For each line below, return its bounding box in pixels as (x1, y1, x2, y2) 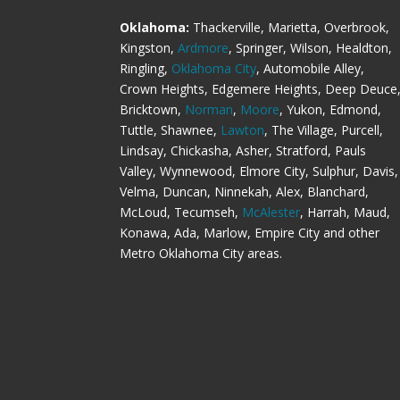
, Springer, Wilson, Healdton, (229, 39, 393, 57)
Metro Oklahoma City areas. (120, 245, 283, 262)
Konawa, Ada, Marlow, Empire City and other (120, 224, 380, 242)
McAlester (242, 204, 301, 221)
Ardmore (178, 39, 229, 57)
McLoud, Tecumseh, (120, 204, 243, 221)
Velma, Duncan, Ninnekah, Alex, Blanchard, (120, 183, 370, 201)
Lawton (221, 121, 265, 139)
